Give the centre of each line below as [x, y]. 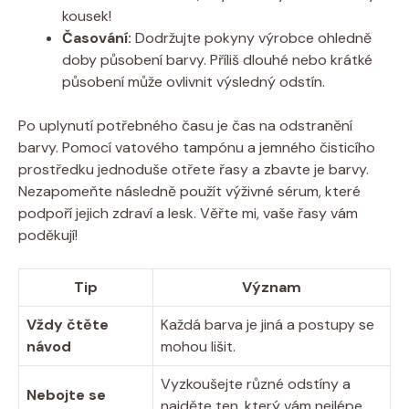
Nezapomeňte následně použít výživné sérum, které [189, 191]
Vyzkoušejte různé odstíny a [256, 383]
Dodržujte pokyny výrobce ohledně [252, 37]
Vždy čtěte [68, 324]
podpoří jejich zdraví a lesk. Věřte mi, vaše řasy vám [188, 213]
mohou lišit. [198, 346]
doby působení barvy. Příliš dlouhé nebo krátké [217, 59]
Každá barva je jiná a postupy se [267, 324]
